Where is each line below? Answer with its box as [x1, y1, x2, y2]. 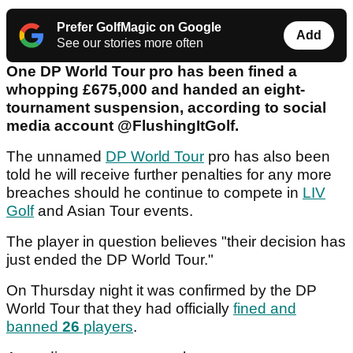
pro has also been [204, 148, 330, 165]
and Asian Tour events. [34, 203, 197, 220]
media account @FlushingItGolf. [6, 117, 243, 135]
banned [6, 318, 62, 336]
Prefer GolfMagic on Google [57, 20, 221, 35]
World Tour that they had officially [6, 300, 233, 318]
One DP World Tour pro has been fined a [6, 63, 297, 80]
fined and [233, 300, 296, 318]
